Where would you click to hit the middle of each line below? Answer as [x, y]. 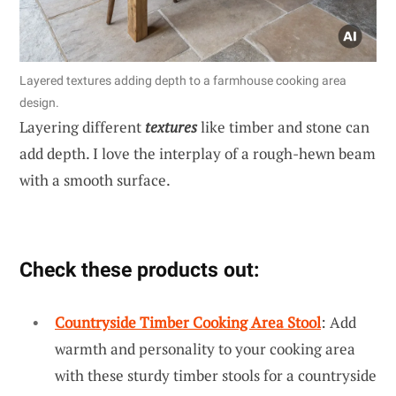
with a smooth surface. [95, 179]
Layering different [82, 126]
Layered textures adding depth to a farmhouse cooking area [183, 80]
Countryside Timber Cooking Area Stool [188, 322]
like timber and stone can [283, 126]
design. [39, 102]
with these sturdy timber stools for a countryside [216, 375]
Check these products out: [139, 269]
